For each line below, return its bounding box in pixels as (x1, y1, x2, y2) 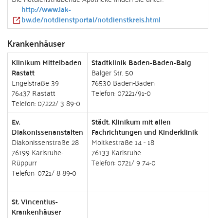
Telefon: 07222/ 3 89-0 (12, 96, 80, 109)
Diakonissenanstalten (12, 125, 83, 138)
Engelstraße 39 (12, 76, 59, 89)
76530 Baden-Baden (91, 76, 155, 89)
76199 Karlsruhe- (12, 145, 63, 158)
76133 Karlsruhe (91, 145, 141, 158)
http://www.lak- (21, 2, 71, 16)
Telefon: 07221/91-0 (91, 86, 151, 99)
